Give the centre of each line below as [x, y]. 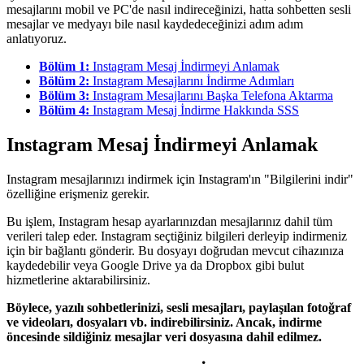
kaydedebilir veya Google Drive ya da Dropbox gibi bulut [155, 265]
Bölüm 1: [66, 66]
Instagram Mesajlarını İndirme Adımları [193, 80]
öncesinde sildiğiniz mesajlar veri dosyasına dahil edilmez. [164, 336]
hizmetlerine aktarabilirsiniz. [78, 279]
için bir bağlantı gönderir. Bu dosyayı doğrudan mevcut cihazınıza [175, 250]
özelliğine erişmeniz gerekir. [78, 193]
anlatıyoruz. [37, 38]
